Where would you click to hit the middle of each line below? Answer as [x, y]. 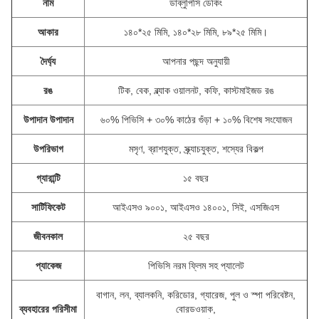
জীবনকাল [48, 236]
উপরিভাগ [48, 149]
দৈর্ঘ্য [48, 61]
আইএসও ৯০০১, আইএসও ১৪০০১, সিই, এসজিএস [196, 207]
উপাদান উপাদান [48, 120]
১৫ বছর [196, 178]
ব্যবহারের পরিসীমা [48, 309]
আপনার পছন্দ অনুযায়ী [196, 61]
